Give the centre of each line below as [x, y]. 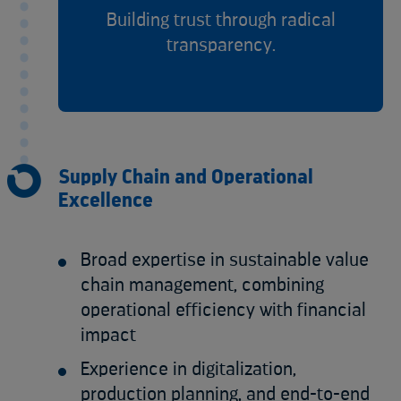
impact [108, 335]
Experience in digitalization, [188, 369]
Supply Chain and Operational [186, 177]
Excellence [106, 200]
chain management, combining [202, 285]
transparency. [221, 45]
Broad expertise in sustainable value [225, 260]
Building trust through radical [221, 20]
